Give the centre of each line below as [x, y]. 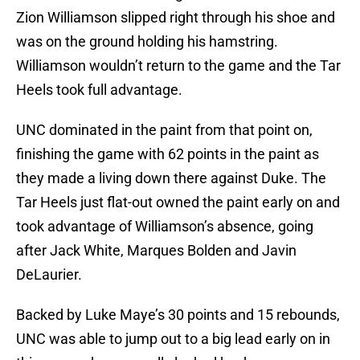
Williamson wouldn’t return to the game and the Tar [178, 66]
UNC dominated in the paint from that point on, [164, 130]
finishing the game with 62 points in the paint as [168, 154]
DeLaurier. [49, 275]
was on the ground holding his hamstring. [147, 42]
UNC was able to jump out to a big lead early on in [173, 339]
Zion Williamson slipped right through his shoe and [176, 18]
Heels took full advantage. [99, 90]
